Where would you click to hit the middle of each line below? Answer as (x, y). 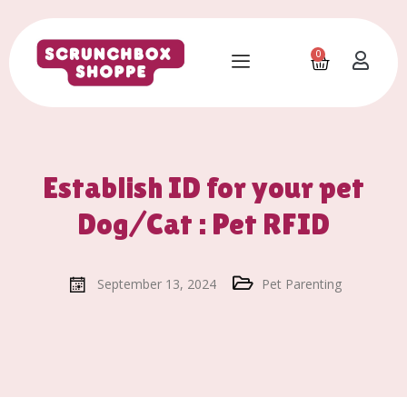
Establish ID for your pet (203, 187)
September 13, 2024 (156, 284)
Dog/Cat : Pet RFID (203, 223)
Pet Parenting (301, 284)
